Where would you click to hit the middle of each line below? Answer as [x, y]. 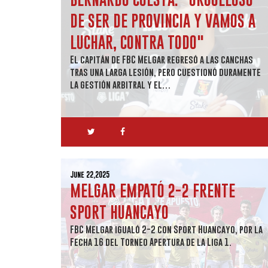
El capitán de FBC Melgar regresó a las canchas [162, 59]
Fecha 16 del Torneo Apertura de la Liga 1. [151, 242]
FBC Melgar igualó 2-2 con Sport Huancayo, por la [166, 229]
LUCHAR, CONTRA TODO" [137, 42]
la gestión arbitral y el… [121, 84]
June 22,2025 [90, 174]
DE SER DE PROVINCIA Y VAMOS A [163, 21]
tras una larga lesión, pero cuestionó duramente [165, 72]
